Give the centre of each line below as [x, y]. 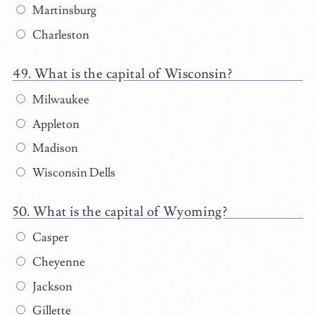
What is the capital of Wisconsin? [133, 73]
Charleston [59, 35]
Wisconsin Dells [72, 173]
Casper [49, 238]
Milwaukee [59, 99]
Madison [54, 149]
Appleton [54, 124]
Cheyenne [57, 262]
